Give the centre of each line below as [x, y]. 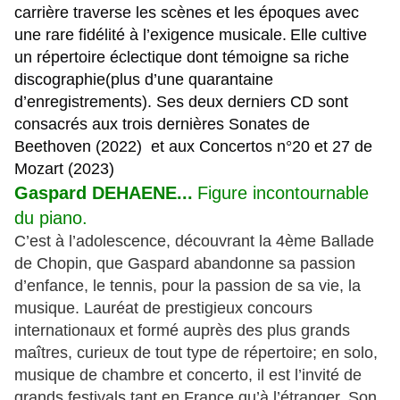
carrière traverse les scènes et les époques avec [187, 13]
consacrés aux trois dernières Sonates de [162, 125]
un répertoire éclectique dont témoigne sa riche [182, 58]
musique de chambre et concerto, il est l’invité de [188, 375]
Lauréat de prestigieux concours [198, 308]
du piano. [51, 218]
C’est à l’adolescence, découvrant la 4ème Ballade [194, 242]
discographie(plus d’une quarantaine [144, 80]
